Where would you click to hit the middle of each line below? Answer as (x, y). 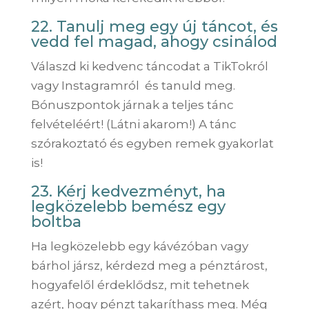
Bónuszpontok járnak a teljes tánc (132, 104)
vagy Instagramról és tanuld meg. (133, 85)
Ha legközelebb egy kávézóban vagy (139, 246)
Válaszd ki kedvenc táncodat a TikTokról (149, 66)
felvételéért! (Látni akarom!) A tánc (133, 124)
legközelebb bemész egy (128, 206)
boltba (56, 221)
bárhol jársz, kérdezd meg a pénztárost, (149, 265)
